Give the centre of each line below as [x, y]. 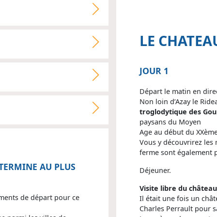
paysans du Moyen [170, 122]
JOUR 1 [154, 70]
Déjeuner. [155, 170]
